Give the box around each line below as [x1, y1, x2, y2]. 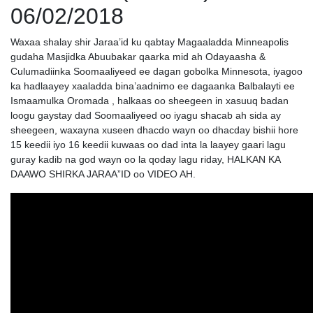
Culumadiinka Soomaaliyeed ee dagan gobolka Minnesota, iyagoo [10, 66, 303, 77]
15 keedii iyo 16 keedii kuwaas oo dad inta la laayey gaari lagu [10, 139, 286, 150]
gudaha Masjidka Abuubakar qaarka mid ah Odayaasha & [10, 51, 265, 62]
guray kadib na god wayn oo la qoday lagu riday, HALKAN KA [10, 154, 280, 165]
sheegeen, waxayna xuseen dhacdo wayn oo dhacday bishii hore [10, 124, 298, 136]
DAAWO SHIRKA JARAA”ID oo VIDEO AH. [10, 168, 196, 180]
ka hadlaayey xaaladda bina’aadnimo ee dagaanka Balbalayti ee [10, 80, 295, 92]
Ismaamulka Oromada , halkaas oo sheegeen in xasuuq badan [10, 95, 289, 106]
